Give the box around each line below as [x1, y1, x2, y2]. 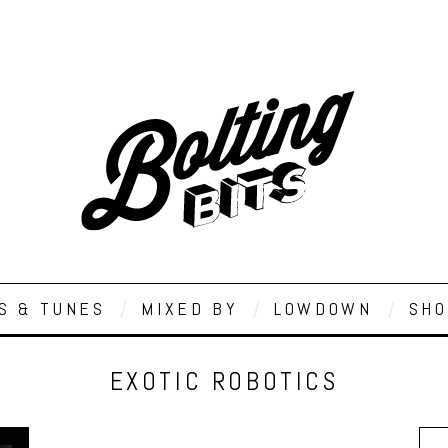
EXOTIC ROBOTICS [109, 366, 339, 397]
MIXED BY [141, 297, 239, 320]
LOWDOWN [274, 297, 373, 320]
